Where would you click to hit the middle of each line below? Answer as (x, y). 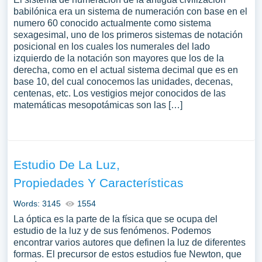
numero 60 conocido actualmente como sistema (112, 23)
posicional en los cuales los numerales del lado (111, 46)
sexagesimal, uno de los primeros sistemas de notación (128, 35)
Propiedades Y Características (98, 183)
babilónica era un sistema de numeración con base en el (130, 11)
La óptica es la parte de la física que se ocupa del (115, 219)
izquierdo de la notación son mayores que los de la (118, 58)
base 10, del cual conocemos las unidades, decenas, (123, 82)
